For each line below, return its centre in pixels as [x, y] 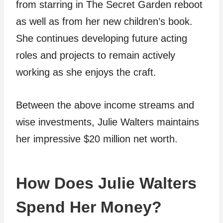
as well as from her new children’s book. [104, 22]
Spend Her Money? [89, 207]
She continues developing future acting [102, 39]
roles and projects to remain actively [96, 56]
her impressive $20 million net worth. [97, 139]
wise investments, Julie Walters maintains [108, 122]
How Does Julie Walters [106, 183]
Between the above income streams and [105, 105]
